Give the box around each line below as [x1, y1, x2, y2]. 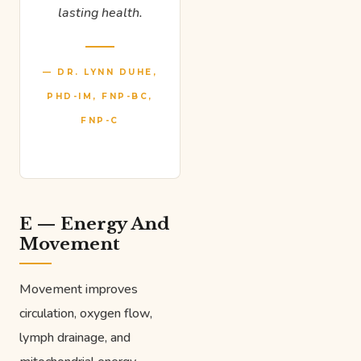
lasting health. [57, 3, 143, 22]
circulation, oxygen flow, [19, 304, 152, 322]
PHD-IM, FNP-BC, [47, 90, 153, 102]
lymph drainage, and [19, 328, 131, 346]
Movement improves [19, 280, 138, 298]
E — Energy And [19, 213, 169, 234]
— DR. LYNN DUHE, [43, 66, 157, 77]
